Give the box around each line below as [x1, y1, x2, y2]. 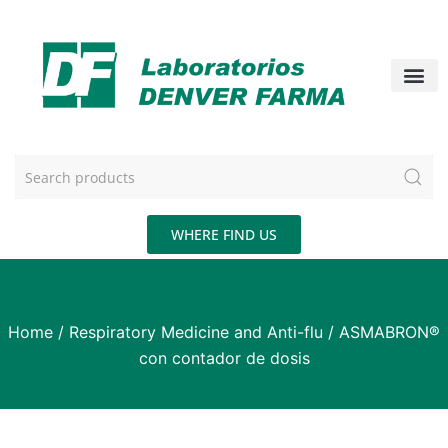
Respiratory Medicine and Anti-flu [69, 322, 323, 343]
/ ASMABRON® [323, 322, 440, 343]
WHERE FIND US [171, 225, 277, 245]
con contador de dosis [138, 348, 310, 369]
